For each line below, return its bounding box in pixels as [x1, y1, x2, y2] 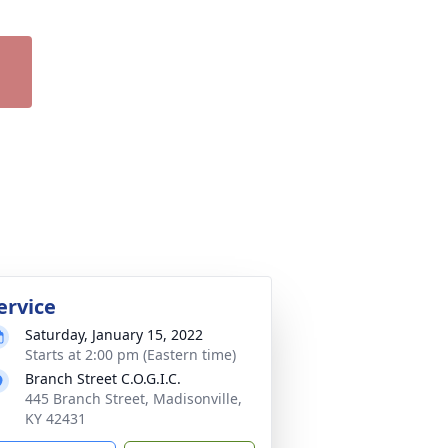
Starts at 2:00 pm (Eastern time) [25, 345, 236, 364]
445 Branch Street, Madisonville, [25, 389, 242, 408]
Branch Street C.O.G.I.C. [25, 369, 181, 388]
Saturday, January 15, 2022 [25, 325, 203, 344]
